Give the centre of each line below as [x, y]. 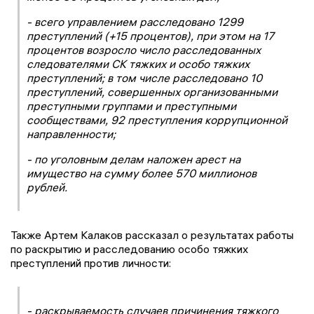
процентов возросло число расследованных [144, 49]
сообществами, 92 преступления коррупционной [157, 120]
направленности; [71, 134]
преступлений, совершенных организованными [152, 91]
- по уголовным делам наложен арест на [134, 159]
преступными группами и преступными [131, 105]
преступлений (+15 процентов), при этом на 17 [150, 35]
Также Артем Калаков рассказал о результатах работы [152, 234]
